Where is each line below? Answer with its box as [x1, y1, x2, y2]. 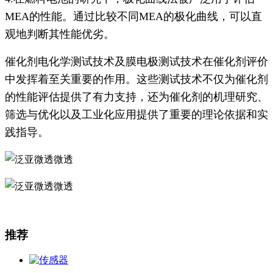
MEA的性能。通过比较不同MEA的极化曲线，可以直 [5, 10, 262, 23]
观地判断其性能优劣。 [5, 27, 115, 40]
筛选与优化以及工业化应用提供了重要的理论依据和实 [5, 108, 268, 121]
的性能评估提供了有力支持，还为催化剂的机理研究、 [5, 90, 268, 103]
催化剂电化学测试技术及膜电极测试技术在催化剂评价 [5, 55, 268, 68]
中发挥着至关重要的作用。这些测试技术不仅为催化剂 [5, 73, 268, 85]
